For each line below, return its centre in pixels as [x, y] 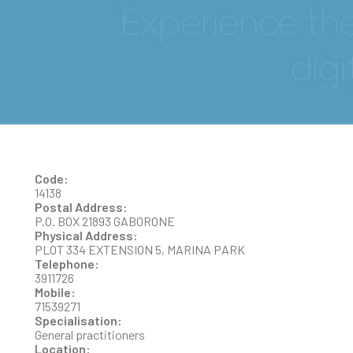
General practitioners [90, 334]
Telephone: [68, 263]
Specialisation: [80, 320]
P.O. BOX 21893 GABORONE [105, 221]
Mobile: [56, 292]
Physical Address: [87, 235]
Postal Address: [82, 206]
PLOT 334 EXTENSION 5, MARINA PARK [140, 249]
